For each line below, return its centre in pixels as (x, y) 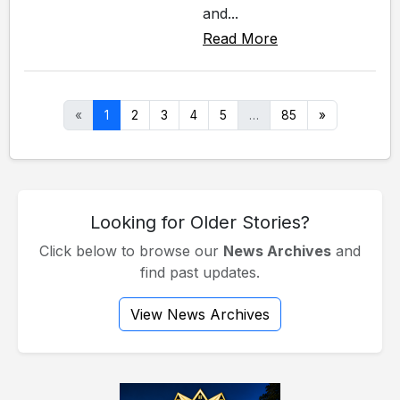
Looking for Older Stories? (200, 222)
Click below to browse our (131, 250)
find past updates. (200, 272)
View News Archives (200, 314)
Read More (240, 38)
